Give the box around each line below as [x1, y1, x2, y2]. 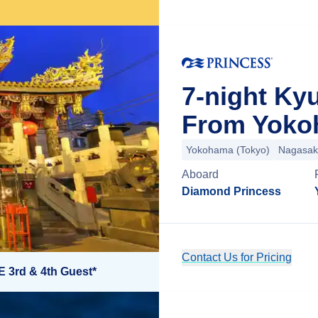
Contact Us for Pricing [182, 251, 292, 263]
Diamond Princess [182, 185, 281, 197]
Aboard [182, 168, 219, 180]
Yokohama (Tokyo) [186, 144, 270, 155]
